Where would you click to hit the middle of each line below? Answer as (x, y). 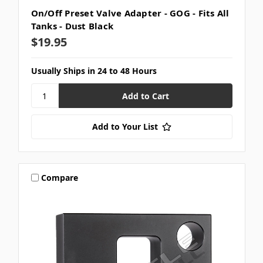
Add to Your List (125, 127)
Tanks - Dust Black (72, 26)
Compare (60, 177)
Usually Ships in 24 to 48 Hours (94, 71)
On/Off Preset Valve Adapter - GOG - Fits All (130, 13)
